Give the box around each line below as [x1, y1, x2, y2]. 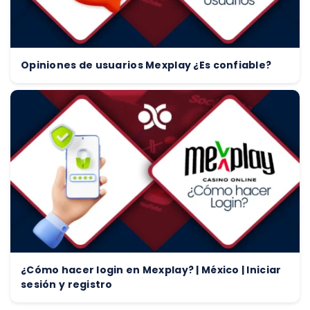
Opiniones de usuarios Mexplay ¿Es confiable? [21, 58, 272, 73]
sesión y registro [21, 277, 113, 292]
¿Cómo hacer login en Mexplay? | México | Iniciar [21, 263, 282, 277]
